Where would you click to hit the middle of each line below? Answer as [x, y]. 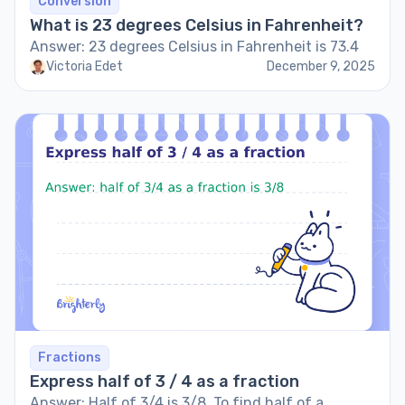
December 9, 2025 [321, 66]
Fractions [70, 358]
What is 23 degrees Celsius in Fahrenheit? [197, 25]
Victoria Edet [85, 66]
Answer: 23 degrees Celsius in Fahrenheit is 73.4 [194, 47]
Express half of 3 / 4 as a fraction [165, 381]
